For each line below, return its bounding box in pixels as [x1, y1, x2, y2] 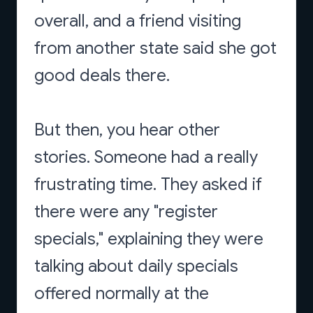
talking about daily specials [34, 256, 238, 277]
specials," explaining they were [34, 228, 263, 249]
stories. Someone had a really [34, 147, 258, 168]
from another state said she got [34, 38, 277, 59]
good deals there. [34, 65, 170, 86]
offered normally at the [34, 283, 209, 304]
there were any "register [34, 201, 218, 222]
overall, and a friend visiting [34, 10, 241, 31]
